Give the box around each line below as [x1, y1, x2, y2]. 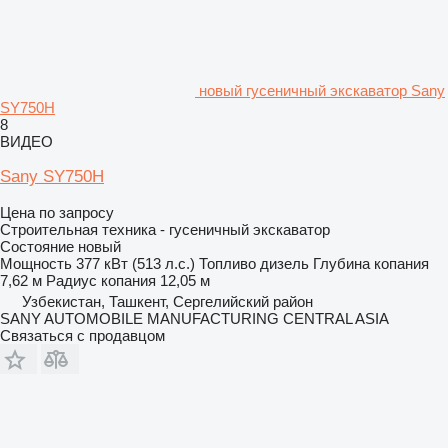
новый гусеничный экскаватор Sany [199, 81, 445, 99]
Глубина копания [313, 254, 429, 272]
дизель [260, 254, 309, 272]
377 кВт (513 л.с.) [76, 254, 195, 272]
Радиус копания [46, 271, 156, 289]
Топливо [199, 254, 256, 272]
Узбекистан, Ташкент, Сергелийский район [22, 292, 313, 310]
